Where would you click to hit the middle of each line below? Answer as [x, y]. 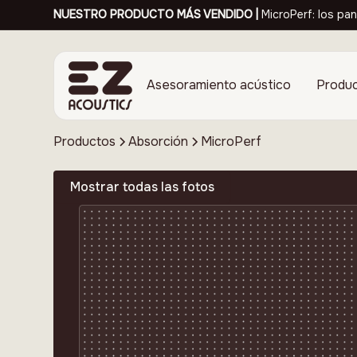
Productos [85, 141]
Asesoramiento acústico [219, 84]
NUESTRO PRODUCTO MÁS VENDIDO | [158, 14]
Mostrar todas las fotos [143, 187]
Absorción [159, 141]
